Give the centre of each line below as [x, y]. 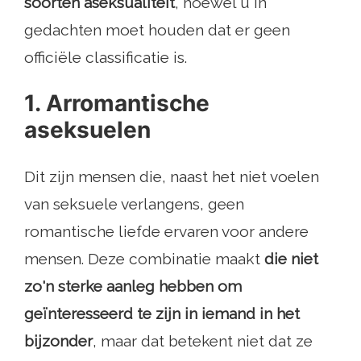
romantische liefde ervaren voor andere [166, 232]
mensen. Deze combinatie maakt [144, 259]
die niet [291, 259]
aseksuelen [87, 130]
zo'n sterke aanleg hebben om [133, 286]
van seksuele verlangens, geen [134, 204]
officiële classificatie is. [106, 58]
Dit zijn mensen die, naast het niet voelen [172, 177]
